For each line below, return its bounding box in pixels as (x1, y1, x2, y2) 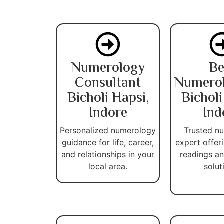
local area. (88, 161, 127, 171)
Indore (88, 102, 127, 124)
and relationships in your (61, 149, 154, 159)
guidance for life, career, (62, 137, 154, 147)
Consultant (75, 72, 141, 94)
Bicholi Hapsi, (67, 87, 149, 109)
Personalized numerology (60, 125, 156, 135)
